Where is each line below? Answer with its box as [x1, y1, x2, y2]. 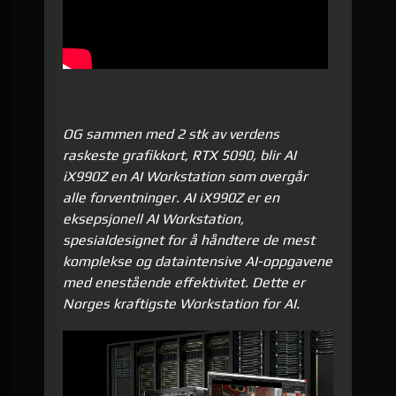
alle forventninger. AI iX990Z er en [63, 189, 280, 206]
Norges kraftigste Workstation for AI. [63, 295, 304, 312]
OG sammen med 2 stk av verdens [63, 126, 280, 142]
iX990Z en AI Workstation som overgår [63, 168, 308, 185]
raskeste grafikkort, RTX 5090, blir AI [63, 147, 297, 164]
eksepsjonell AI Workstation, [63, 210, 245, 227]
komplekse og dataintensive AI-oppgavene [63, 253, 333, 270]
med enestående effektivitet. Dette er [63, 274, 306, 291]
